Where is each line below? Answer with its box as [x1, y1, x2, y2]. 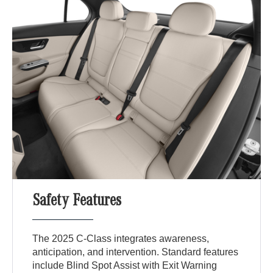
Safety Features [32, 193, 122, 211]
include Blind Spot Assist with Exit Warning [32, 260, 218, 271]
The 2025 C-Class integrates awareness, [32, 233, 210, 244]
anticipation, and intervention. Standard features [32, 246, 239, 257]
